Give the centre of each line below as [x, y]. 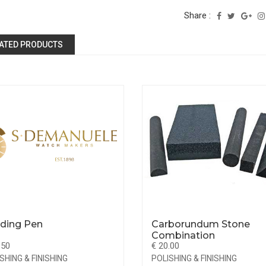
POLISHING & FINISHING [194, 258]
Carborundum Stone [201, 224]
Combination [183, 235]
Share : [198, 15]
